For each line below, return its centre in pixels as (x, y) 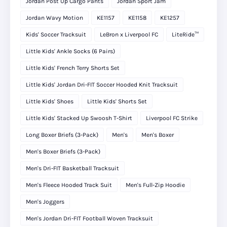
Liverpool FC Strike (172, 118)
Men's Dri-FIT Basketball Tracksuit (72, 168)
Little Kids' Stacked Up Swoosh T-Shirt (79, 118)
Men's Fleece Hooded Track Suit (69, 185)
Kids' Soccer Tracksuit (56, 35)
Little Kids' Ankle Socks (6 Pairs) (70, 51)
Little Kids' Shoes (50, 102)
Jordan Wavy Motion (54, 18)
